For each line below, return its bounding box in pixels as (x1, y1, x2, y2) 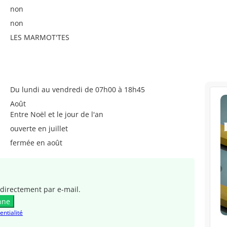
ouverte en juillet (10, 123, 68, 133)
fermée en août (10, 137, 62, 147)
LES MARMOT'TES (10, 32, 69, 42)
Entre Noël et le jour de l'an (10, 109, 103, 119)
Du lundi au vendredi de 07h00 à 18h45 (10, 84, 145, 94)
